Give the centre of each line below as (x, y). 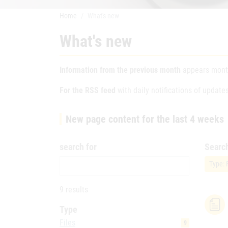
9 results (74, 190)
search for (78, 147)
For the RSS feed (88, 90)
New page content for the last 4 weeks (145, 119)
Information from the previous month (120, 70)
